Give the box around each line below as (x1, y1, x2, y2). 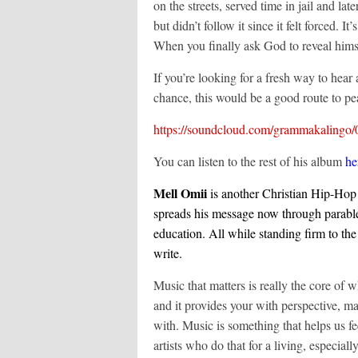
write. (153, 245, 186, 261)
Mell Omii (153, 184, 210, 202)
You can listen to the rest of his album (153, 153, 345, 169)
